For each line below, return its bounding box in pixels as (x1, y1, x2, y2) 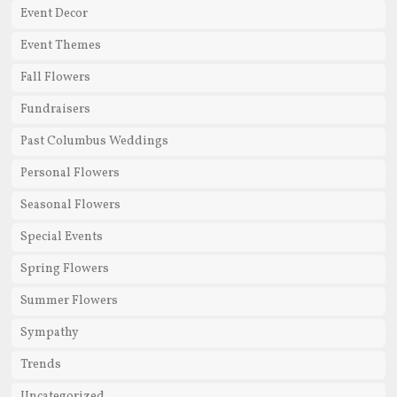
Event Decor (19, 5, 88, 23)
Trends (19, 356, 61, 374)
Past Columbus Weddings (19, 133, 168, 151)
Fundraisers (19, 101, 90, 119)
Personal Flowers (19, 165, 120, 183)
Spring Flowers (19, 261, 109, 278)
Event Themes (19, 37, 101, 55)
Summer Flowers (19, 292, 118, 310)
